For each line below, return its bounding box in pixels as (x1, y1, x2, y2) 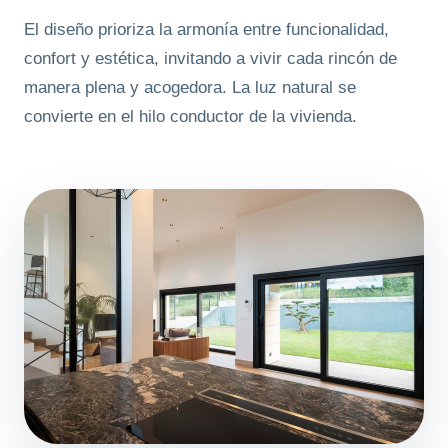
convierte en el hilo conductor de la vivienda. (24, 107, 357, 127)
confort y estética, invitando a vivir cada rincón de (24, 49, 397, 69)
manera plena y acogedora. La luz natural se (24, 78, 356, 98)
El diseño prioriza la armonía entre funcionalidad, (24, 20, 389, 40)
